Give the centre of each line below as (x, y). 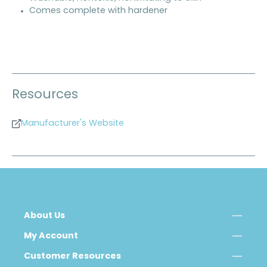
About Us (44, 216)
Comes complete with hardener (98, 11)
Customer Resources (72, 257)
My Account (51, 237)
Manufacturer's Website (72, 123)
